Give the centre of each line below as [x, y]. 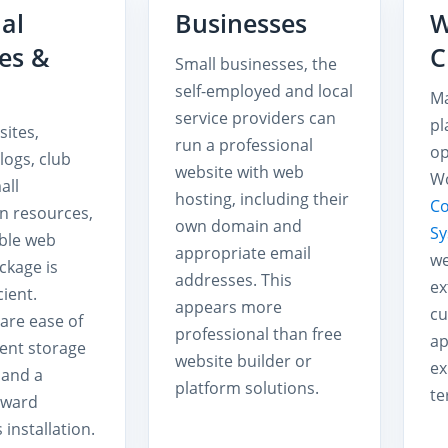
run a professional [243, 144]
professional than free [258, 333]
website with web [239, 171]
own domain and [238, 225]
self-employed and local [263, 90]
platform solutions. [246, 387]
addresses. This [233, 279]
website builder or [243, 360]
